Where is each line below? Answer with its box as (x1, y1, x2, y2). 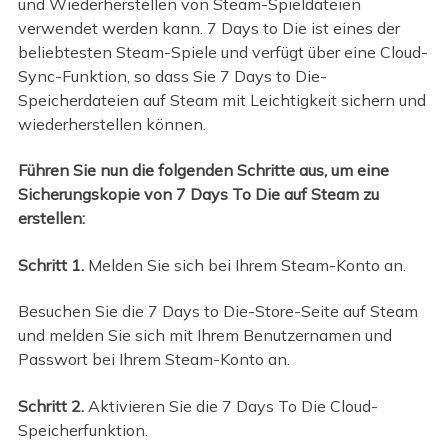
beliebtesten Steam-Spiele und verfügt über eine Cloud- (17, 41, 428, 62)
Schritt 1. (17, 254, 84, 275)
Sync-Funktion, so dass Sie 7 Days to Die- (17, 65, 327, 86)
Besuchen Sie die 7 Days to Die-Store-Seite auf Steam (17, 301, 418, 322)
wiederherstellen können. (17, 113, 206, 134)
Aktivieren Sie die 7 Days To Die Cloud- (87, 395, 378, 416)
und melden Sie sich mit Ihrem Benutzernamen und (17, 325, 392, 346)
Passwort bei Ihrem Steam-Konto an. (17, 349, 290, 370)
